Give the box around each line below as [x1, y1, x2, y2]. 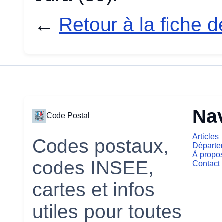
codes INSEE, [32, 157, 154, 179]
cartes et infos [32, 179, 155, 201]
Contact [192, 159, 220, 168]
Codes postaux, [32, 135, 168, 157]
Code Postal [46, 111, 90, 120]
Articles [192, 132, 219, 141]
